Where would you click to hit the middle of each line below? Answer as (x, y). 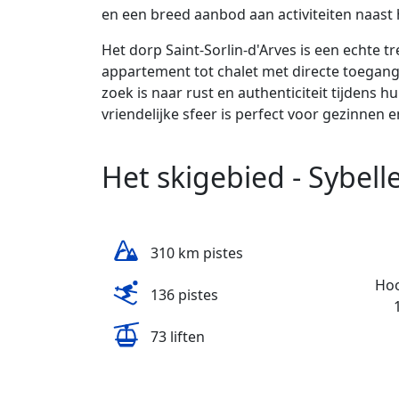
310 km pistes (197, 253)
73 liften (178, 337)
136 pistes (184, 295)
